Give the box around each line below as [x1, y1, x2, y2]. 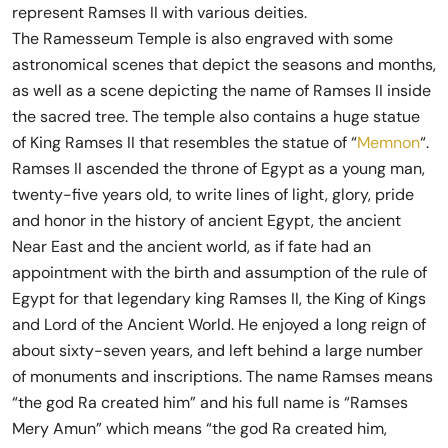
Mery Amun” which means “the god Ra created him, [12, 418, 387, 439]
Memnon [357, 132, 420, 153]
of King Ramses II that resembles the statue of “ [12, 132, 357, 153]
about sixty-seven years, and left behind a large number [12, 340, 423, 361]
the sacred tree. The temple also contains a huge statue [12, 106, 420, 127]
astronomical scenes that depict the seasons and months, [12, 54, 436, 75]
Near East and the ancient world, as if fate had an [12, 236, 371, 257]
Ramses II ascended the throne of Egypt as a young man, [12, 158, 425, 179]
